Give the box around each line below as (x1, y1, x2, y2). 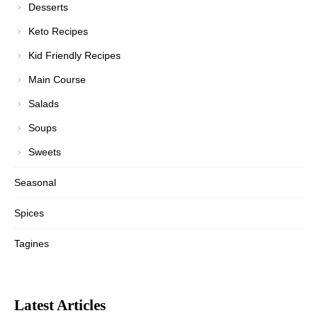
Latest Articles (14, 297, 106, 314)
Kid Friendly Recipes (28, 50, 121, 61)
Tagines (14, 238, 49, 249)
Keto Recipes (28, 26, 88, 37)
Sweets (28, 146, 61, 158)
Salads (28, 98, 59, 109)
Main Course (28, 74, 86, 85)
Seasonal (14, 177, 56, 188)
